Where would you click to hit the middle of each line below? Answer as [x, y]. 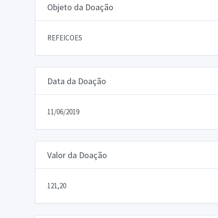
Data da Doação [77, 81]
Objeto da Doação [80, 7]
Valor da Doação [77, 155]
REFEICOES [65, 37]
